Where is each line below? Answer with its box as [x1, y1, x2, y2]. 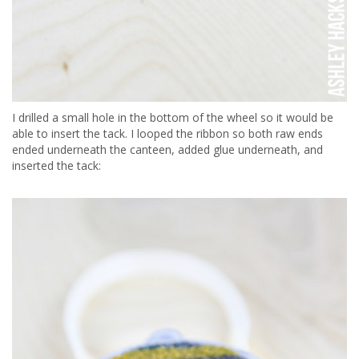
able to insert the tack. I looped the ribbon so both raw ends [12, 126, 323, 142]
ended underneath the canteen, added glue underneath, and [12, 142, 323, 158]
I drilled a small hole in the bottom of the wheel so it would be [12, 110, 333, 126]
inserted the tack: [12, 158, 101, 174]
